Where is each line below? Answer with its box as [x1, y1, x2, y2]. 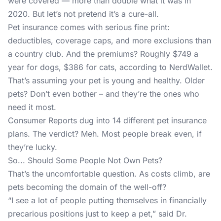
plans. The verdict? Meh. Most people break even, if [8, 129, 202, 139]
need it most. [8, 102, 56, 112]
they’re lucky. [8, 142, 57, 152]
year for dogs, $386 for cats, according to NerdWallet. [8, 62, 213, 72]
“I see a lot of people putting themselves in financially [8, 195, 207, 205]
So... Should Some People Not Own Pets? [8, 155, 162, 165]
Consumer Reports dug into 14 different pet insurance [8, 115, 207, 125]
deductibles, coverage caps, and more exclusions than [8, 36, 211, 45]
